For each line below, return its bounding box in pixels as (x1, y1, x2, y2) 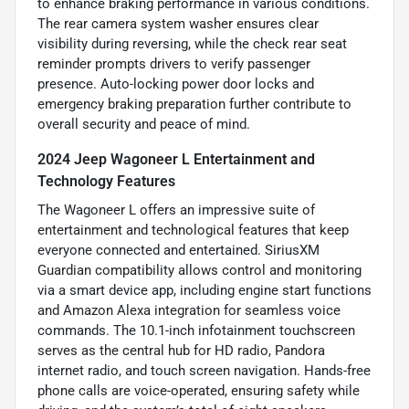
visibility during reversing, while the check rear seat (37, 35, 347, 52)
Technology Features (37, 172, 175, 190)
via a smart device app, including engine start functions (37, 281, 372, 299)
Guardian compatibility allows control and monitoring (37, 261, 362, 278)
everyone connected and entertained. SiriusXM (37, 241, 320, 258)
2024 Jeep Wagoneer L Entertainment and (37, 150, 315, 168)
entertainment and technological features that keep (37, 221, 349, 238)
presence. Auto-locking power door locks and (37, 75, 314, 92)
